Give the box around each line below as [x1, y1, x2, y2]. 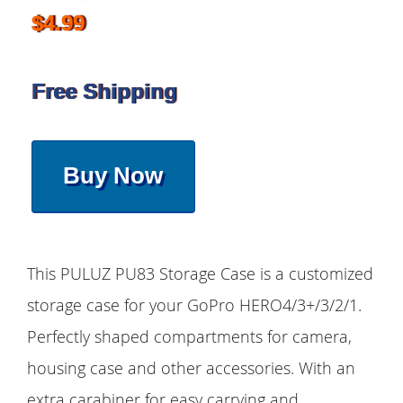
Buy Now [63, 162, 164, 190]
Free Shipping [31, 78, 177, 103]
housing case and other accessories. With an [27, 357, 355, 380]
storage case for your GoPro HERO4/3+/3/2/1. [27, 294, 362, 317]
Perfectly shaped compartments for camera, [27, 326, 352, 348]
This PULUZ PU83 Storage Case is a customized [27, 263, 373, 285]
